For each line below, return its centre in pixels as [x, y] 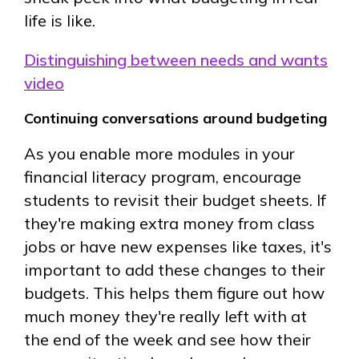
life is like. [60, 20]
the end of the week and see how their [167, 340]
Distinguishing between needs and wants [176, 59]
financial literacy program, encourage [163, 177]
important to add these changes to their [175, 270]
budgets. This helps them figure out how [174, 293]
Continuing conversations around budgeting [175, 118]
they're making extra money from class [169, 224]
